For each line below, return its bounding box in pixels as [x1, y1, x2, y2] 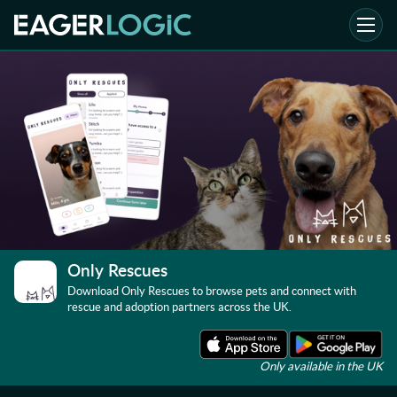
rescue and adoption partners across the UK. [67, 300, 292, 314]
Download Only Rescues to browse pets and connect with [67, 284, 356, 298]
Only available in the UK [260, 360, 383, 373]
